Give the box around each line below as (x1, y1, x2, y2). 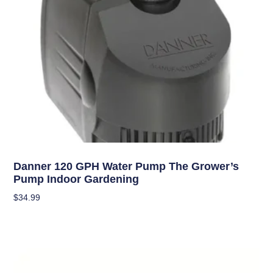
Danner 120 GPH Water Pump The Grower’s (13, 160, 239, 172)
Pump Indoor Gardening (13, 172, 140, 185)
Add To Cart (13, 210, 60, 220)
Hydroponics (13, 147, 58, 157)
